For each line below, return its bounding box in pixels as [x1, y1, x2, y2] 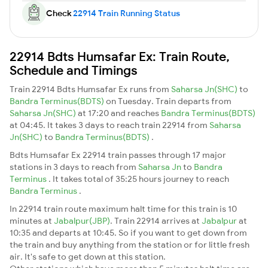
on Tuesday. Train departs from [106, 95, 232, 106]
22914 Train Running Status [73, 7, 180, 19]
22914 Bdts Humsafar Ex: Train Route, [10, 48, 230, 64]
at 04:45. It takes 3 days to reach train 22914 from [10, 119, 209, 130]
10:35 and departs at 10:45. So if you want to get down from [10, 227, 247, 238]
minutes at [10, 215, 54, 226]
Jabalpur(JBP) [54, 215, 110, 226]
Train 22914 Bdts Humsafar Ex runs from [10, 83, 171, 95]
